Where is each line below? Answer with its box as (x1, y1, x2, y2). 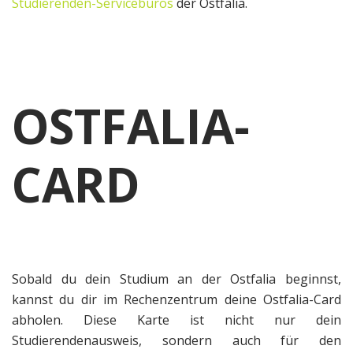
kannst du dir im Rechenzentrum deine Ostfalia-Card (12, 291, 341, 309)
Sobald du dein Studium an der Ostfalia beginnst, (12, 270, 341, 288)
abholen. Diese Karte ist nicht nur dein (12, 311, 341, 329)
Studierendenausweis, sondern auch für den (12, 332, 341, 350)
